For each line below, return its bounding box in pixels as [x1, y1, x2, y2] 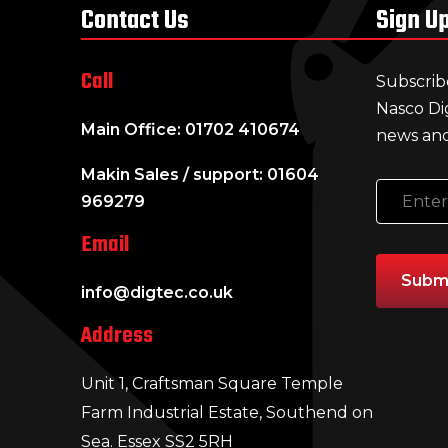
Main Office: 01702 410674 [80, 119, 300, 139]
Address [80, 318, 153, 353]
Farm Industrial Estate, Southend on [80, 402, 373, 422]
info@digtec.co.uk [80, 282, 233, 302]
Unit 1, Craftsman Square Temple [80, 373, 343, 393]
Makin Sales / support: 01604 [80, 164, 319, 184]
